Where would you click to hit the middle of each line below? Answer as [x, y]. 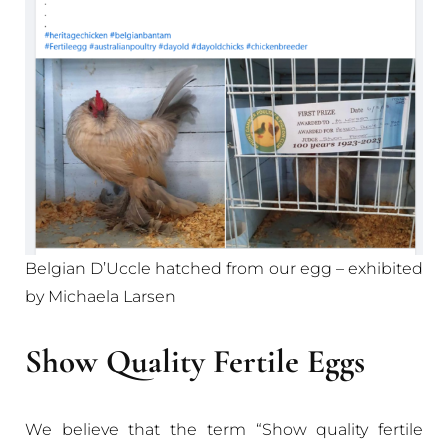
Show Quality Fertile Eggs [195, 361]
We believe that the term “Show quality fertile [224, 429]
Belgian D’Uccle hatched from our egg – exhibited [224, 268]
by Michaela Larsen [100, 296]
